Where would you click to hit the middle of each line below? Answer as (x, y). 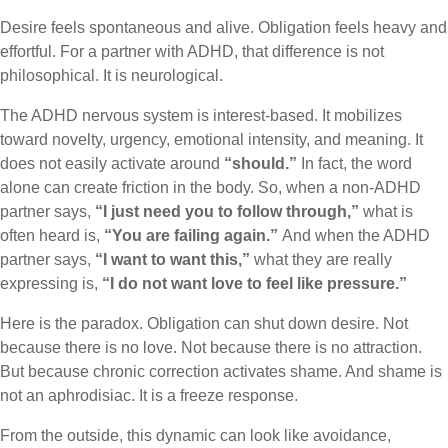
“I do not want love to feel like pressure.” (254, 283)
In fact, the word (354, 163)
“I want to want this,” (172, 259)
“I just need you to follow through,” (227, 211)
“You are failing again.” (193, 235)
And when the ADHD (356, 235)
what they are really (321, 259)
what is (386, 211)
